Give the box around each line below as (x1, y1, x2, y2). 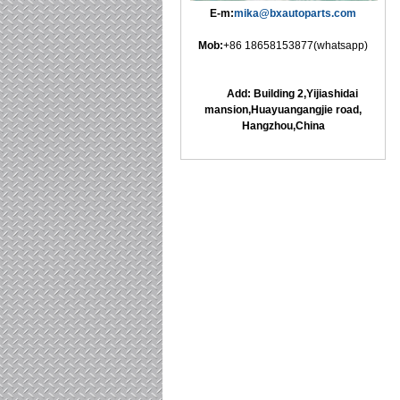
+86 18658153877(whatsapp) (223, 39, 368, 52)
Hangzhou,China (241, 120, 325, 132)
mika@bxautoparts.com (234, 7, 356, 20)
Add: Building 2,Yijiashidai (208, 87, 358, 100)
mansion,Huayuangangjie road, (204, 104, 362, 116)
